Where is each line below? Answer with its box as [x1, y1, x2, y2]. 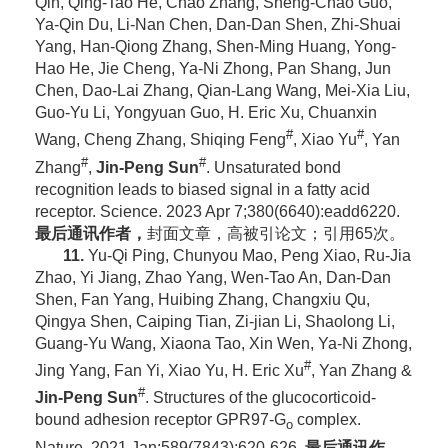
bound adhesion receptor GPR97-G [34, 411, 286, 429]
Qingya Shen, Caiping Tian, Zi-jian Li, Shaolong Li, [34, 312, 395, 330]
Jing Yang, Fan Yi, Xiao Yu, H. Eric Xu [34, 362, 304, 380]
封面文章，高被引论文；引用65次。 [146, 224, 405, 242]
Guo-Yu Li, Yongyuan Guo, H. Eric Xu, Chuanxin [34, 104, 377, 122]
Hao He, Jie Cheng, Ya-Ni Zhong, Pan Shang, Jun [34, 60, 391, 78]
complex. [292, 411, 361, 429]
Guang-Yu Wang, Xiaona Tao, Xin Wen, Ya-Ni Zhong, [34, 334, 412, 352]
